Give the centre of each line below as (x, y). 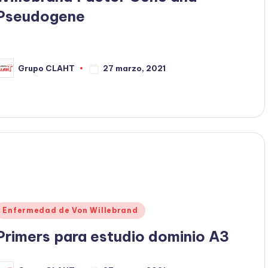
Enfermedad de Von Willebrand (70, 210)
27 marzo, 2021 (135, 68)
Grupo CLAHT (47, 68)
